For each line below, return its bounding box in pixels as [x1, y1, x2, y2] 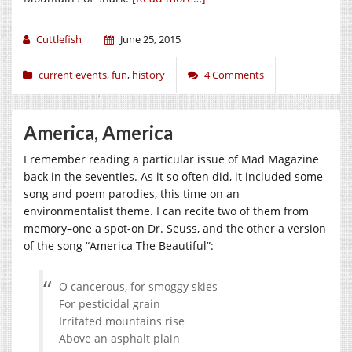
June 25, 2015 [120, 31, 181, 46]
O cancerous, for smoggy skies [59, 278, 218, 294]
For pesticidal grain [59, 295, 160, 311]
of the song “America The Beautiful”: [24, 237, 214, 253]
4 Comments [204, 67, 264, 82]
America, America [24, 120, 173, 144]
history [132, 67, 165, 82]
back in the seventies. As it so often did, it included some [24, 168, 323, 184]
